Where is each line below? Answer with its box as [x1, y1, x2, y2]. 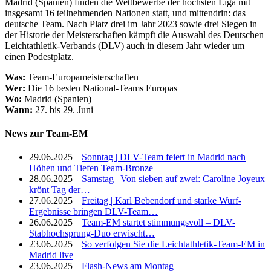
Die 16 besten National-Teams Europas [25, 82, 177, 93]
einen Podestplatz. [5, 51, 74, 62]
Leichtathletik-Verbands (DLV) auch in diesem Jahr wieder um [5, 40, 244, 51]
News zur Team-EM [5, 128, 88, 139]
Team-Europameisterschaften [28, 71, 139, 82]
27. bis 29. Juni [35, 104, 93, 115]
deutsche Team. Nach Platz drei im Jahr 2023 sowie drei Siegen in [5, 18, 257, 29]
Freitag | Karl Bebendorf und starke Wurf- [82, 195, 241, 206]
